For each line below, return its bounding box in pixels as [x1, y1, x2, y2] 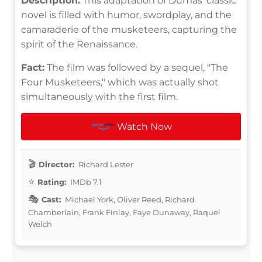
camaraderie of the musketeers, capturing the [21, 23, 237, 35]
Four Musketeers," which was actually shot [21, 76, 219, 88]
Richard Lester [77, 159, 133, 169]
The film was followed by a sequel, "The [44, 61, 228, 73]
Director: [39, 159, 74, 169]
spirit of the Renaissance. [21, 38, 137, 50]
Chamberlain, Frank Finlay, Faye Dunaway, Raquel [28, 207, 220, 217]
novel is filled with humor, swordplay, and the [21, 9, 232, 20]
